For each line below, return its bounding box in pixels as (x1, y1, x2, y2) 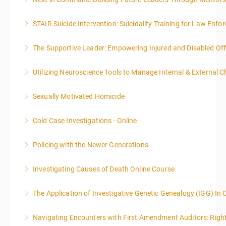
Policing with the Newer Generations (33, 141, 148, 149)
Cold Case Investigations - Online (33, 117, 137, 125)
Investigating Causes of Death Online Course (33, 165, 175, 173)
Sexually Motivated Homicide (33, 92, 125, 100)
